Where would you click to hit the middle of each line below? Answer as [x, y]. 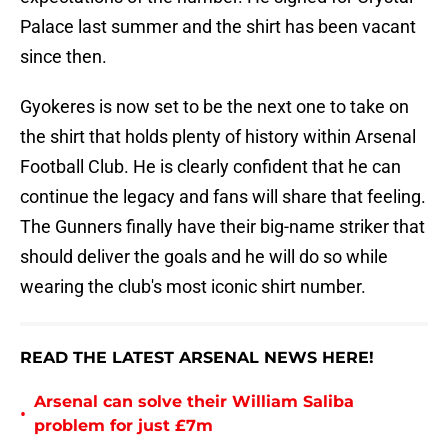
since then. [63, 57]
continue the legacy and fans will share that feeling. [223, 197]
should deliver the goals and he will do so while [204, 257]
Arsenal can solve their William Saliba [194, 402]
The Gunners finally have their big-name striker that [222, 227]
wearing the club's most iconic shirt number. [193, 287]
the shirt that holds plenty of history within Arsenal [218, 137]
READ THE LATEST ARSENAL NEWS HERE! [197, 358]
